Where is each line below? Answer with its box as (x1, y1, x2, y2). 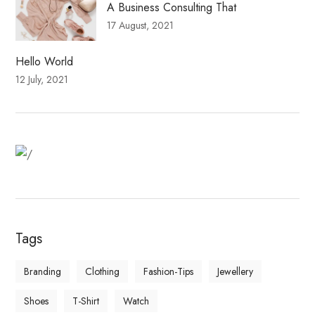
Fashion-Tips (143, 264, 194, 279)
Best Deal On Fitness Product (70, 129, 245, 150)
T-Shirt (72, 294, 100, 309)
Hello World (15, 53, 74, 70)
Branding (24, 264, 62, 279)
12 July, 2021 (15, 72, 69, 87)
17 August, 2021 (107, 18, 174, 32)
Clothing (85, 264, 120, 279)
